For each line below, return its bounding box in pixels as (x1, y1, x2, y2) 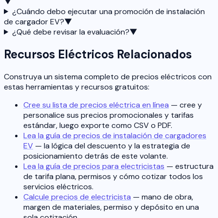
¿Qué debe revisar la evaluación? (12, 26, 129, 37)
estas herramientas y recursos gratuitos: (4, 81, 149, 92)
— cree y (169, 99, 202, 110)
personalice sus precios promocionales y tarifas (23, 109, 194, 120)
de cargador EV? (4, 16, 64, 27)
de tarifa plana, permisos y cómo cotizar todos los (23, 171, 203, 182)
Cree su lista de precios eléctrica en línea (23, 99, 169, 110)
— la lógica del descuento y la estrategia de (33, 140, 190, 151)
